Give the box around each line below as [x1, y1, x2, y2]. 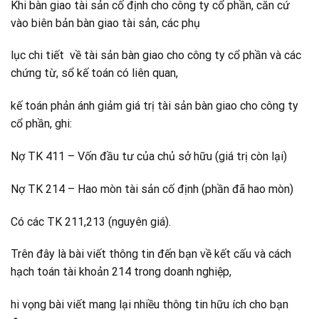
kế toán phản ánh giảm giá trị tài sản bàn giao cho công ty [11, 99, 298, 113]
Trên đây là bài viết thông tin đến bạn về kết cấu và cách [11, 247, 291, 261]
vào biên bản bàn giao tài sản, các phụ [11, 16, 200, 30]
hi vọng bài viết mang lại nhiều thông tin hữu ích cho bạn [11, 298, 288, 312]
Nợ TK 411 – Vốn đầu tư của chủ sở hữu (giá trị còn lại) [11, 150, 287, 163]
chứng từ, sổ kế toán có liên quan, [11, 66, 178, 80]
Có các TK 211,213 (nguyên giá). [11, 214, 171, 229]
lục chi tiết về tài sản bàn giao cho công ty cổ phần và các [11, 48, 301, 63]
